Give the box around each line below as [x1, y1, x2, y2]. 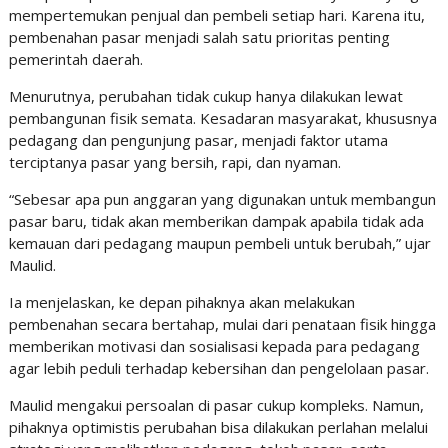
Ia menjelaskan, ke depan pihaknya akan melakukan [8, 292, 355, 313]
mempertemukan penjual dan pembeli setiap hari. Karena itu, [8, 5, 425, 26]
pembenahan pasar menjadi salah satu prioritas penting [8, 27, 390, 48]
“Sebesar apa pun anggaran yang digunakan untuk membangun [8, 189, 436, 210]
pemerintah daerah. [8, 49, 143, 70]
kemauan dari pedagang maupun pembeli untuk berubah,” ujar [8, 233, 431, 254]
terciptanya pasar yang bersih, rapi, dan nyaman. [8, 152, 341, 173]
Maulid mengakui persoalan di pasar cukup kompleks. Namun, [8, 395, 424, 416]
